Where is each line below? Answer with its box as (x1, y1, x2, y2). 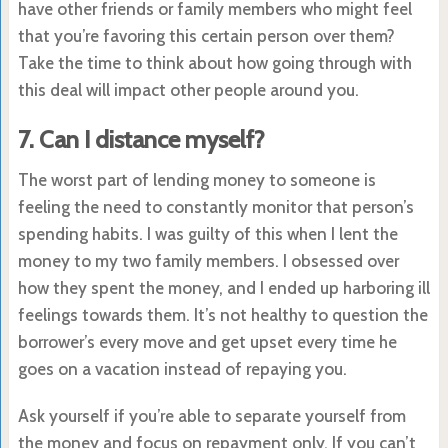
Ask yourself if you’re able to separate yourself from (17, 405, 406, 426)
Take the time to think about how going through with (17, 52, 412, 73)
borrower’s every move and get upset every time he (17, 331, 397, 352)
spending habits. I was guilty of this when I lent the (17, 223, 398, 244)
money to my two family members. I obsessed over (17, 250, 399, 271)
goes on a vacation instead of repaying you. (17, 358, 347, 379)
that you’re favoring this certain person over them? (17, 25, 395, 46)
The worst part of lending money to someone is (17, 169, 376, 190)
